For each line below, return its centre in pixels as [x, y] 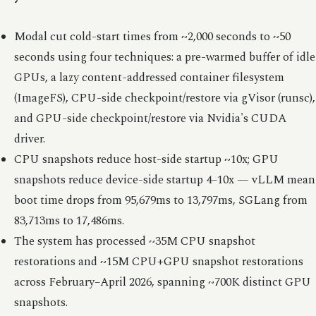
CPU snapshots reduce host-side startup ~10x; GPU [146, 159]
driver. [29, 139]
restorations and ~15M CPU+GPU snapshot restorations [158, 262]
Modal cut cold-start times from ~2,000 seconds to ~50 [152, 37]
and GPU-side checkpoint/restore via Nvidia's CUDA [150, 119]
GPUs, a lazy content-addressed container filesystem [149, 78]
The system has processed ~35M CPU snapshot [134, 241]
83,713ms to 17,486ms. [69, 221]
